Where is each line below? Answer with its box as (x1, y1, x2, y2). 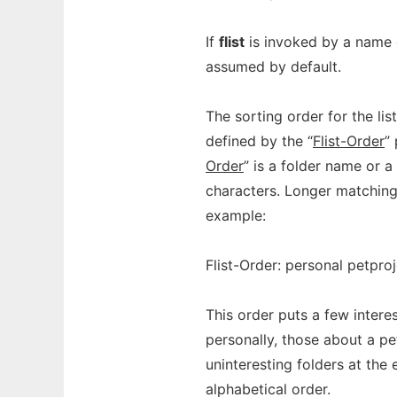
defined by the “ (206, 132, 313, 150)
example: (206, 206, 266, 224)
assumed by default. (206, 58, 341, 75)
